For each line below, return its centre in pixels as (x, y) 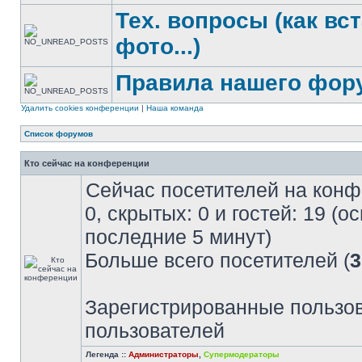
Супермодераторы (242, 354)
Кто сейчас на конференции (87, 163)
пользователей (155, 330)
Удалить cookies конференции (80, 108)
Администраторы (164, 354)
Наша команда (175, 108)
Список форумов (59, 134)
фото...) (158, 46)
